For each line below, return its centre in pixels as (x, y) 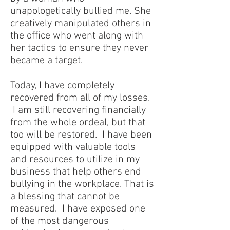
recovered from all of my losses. (80, 98)
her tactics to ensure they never (79, 48)
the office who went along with (77, 36)
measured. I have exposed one (78, 209)
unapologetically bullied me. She (81, 11)
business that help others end (76, 172)
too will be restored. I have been (81, 135)
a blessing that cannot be (65, 197)
